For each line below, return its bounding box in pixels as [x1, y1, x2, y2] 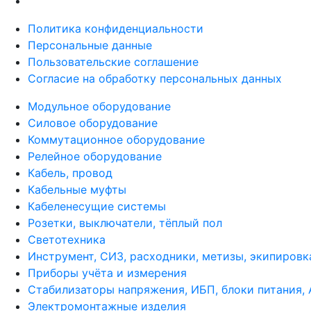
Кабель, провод [28, 165, 112, 180]
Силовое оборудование [28, 115, 158, 130]
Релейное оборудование [28, 149, 162, 163]
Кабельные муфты [28, 182, 126, 196]
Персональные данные [28, 37, 152, 52]
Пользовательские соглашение [28, 54, 199, 69]
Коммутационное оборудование [28, 132, 205, 146]
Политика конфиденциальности [28, 21, 203, 35]
